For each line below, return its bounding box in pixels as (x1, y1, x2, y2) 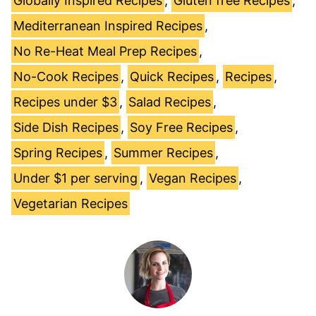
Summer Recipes (114, 145, 213, 160)
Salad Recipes (128, 94, 211, 109)
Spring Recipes (13, 145, 102, 160)
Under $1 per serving (13, 170, 138, 186)
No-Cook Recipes (13, 68, 119, 84)
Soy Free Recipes (130, 119, 233, 135)
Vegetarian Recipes (13, 195, 128, 211)
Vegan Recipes (149, 170, 236, 186)
